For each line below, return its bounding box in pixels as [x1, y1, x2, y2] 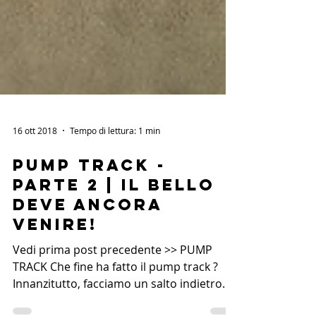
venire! [13, 276, 97, 296]
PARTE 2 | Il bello [13, 237, 215, 257]
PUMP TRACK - [13, 217, 166, 237]
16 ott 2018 [13, 187, 57, 198]
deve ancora [13, 257, 162, 276]
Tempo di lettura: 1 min [70, 187, 160, 198]
